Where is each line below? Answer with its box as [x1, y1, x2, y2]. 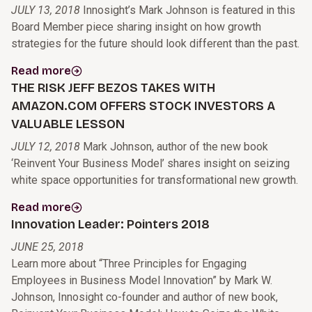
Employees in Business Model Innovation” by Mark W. [11, 274, 272, 288]
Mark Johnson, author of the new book [83, 140, 268, 154]
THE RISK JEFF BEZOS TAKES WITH [11, 80, 215, 96]
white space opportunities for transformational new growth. [11, 173, 298, 187]
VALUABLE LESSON [11, 116, 125, 132]
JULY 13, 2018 [11, 3, 80, 17]
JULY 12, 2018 [11, 140, 80, 154]
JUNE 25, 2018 [11, 240, 84, 254]
